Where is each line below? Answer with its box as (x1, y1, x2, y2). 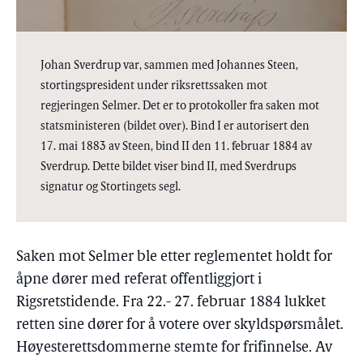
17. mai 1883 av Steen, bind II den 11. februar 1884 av (41, 140, 312, 153)
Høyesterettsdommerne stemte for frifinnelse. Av (16, 340, 332, 356)
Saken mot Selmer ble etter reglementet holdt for (16, 249, 332, 265)
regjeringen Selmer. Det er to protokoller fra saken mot (41, 100, 319, 113)
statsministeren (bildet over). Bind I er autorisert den (41, 120, 310, 133)
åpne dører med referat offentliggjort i (16, 271, 262, 288)
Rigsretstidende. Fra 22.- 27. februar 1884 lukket (16, 294, 326, 310)
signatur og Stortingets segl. (41, 181, 181, 194)
